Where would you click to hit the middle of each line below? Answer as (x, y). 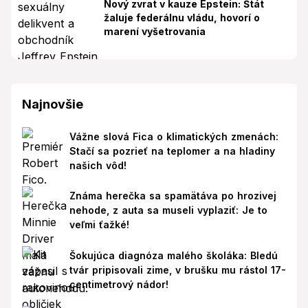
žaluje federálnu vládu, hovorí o (182, 17)
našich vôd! (98, 165)
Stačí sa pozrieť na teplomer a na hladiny (172, 151)
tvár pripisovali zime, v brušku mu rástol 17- (177, 269)
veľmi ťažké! (99, 225)
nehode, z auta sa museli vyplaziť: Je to (168, 210)
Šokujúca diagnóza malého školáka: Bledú (173, 255)
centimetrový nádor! (119, 284)
